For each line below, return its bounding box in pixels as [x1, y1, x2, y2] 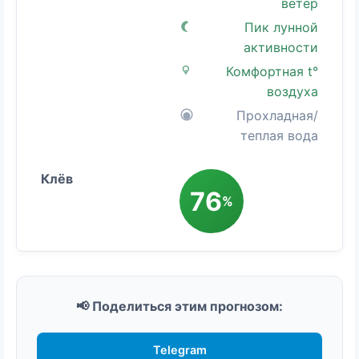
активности [244, 39, 318, 56]
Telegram [152, 343, 207, 357]
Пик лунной [244, 19, 318, 36]
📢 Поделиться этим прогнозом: [76, 298, 283, 315]
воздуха [267, 83, 318, 100]
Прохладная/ [236, 107, 318, 124]
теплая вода [240, 127, 318, 144]
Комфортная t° [226, 63, 318, 80]
